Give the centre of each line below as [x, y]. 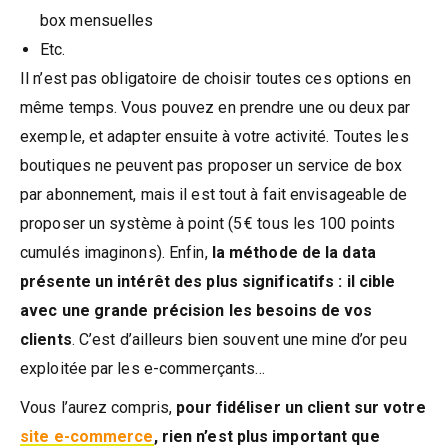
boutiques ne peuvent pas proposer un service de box [211, 165]
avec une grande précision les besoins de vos [196, 310]
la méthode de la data [293, 252]
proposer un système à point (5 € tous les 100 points [208, 223]
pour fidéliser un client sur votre [301, 407]
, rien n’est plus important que [266, 436]
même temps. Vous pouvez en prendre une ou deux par [215, 107]
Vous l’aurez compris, [98, 407]
